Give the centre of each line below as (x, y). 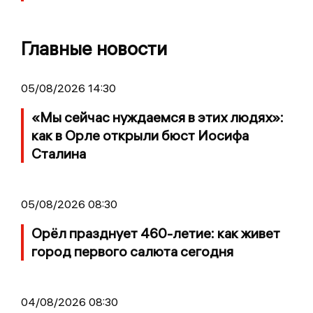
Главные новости (94, 49)
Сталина (59, 154)
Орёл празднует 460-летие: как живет (156, 233)
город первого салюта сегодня (132, 252)
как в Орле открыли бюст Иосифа (140, 136)
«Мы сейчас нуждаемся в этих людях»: (158, 117)
